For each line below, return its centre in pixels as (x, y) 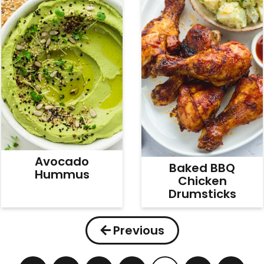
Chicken (202, 181)
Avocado (62, 161)
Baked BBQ (202, 168)
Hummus (62, 174)
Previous (138, 230)
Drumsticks (202, 194)
